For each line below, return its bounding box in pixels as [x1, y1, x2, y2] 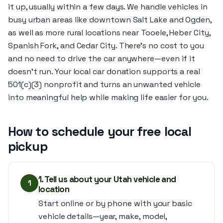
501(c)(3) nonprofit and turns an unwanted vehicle [8, 79, 201, 90]
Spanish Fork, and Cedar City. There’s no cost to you [8, 40, 204, 51]
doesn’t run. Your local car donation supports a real [8, 66, 200, 77]
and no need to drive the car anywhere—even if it [8, 53, 196, 64]
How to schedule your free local [8, 123, 192, 139]
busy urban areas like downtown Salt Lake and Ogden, [8, 14, 212, 25]
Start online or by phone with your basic [38, 198, 192, 209]
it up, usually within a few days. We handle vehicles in [8, 1, 208, 12]
